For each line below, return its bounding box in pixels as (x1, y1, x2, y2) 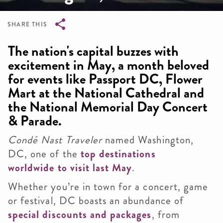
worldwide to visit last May (8, 160, 132, 175)
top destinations (80, 146, 156, 161)
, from (151, 207, 180, 222)
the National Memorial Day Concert (8, 97, 208, 117)
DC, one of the (8, 146, 81, 161)
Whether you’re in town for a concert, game (8, 179, 209, 194)
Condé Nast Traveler (8, 132, 105, 147)
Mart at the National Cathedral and (8, 83, 204, 103)
